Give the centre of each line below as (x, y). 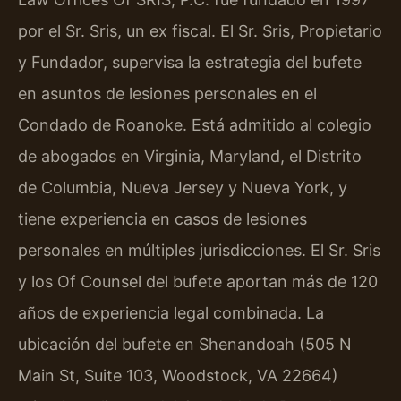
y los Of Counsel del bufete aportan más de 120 (198, 282)
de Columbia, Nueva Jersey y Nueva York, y (183, 188)
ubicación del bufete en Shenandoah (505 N (185, 345)
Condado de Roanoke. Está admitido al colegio (195, 125)
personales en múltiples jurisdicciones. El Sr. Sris (199, 251)
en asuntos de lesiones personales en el (167, 94)
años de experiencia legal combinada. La (171, 313)
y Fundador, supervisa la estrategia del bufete (190, 63)
